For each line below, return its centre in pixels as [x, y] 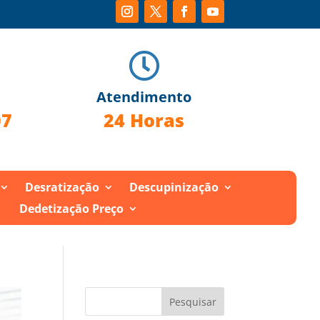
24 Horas [144, 120]
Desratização [62, 187]
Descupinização [174, 187]
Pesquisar [192, 302]
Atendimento [144, 96]
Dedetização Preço [72, 208]
